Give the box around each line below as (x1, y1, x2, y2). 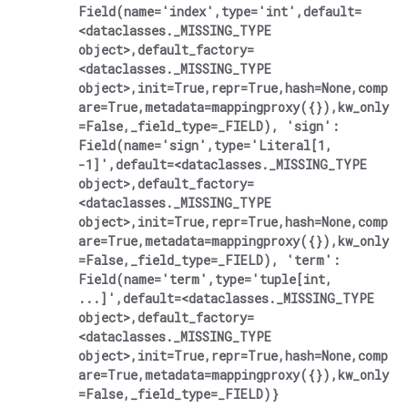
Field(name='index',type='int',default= (78, 3, 362, 21)
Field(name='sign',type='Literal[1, (78, 137, 332, 155)
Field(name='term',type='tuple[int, (78, 270, 332, 289)
